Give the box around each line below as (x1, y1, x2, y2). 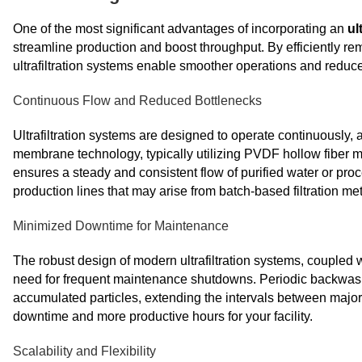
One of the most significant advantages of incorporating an (13, 22, 347, 36)
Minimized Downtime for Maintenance (13, 219, 229, 233)
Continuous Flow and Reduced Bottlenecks (13, 94, 262, 107)
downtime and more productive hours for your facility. (13, 309, 313, 323)
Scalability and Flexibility (13, 344, 156, 358)
